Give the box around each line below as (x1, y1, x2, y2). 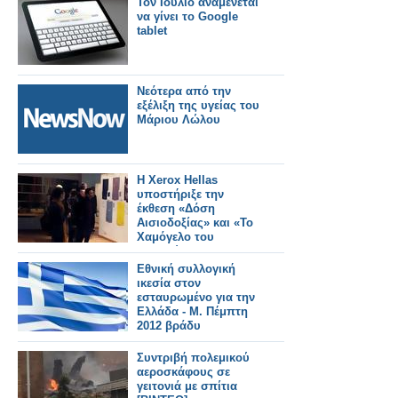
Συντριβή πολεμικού (137, 351, 250, 364)
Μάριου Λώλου (137, 113, 220, 126)
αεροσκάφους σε (137, 365, 230, 378)
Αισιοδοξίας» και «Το (137, 216, 253, 229)
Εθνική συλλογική (137, 262, 235, 275)
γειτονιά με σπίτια (137, 379, 237, 393)
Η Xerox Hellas (137, 173, 218, 187)
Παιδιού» (137, 244, 187, 258)
